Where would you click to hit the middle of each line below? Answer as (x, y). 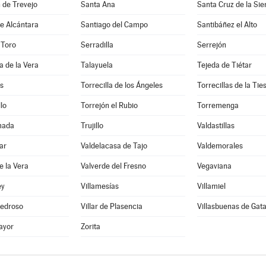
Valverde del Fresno (113, 166)
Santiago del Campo (114, 25)
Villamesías (99, 186)
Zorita (90, 227)
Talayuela (96, 65)
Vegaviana (214, 166)
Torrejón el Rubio (109, 105)
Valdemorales (220, 146)
